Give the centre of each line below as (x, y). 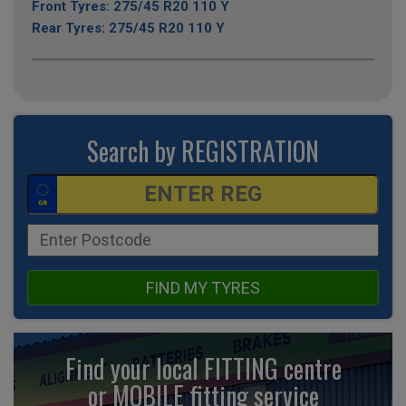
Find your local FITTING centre (203, 368)
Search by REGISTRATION (203, 150)
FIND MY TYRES (203, 287)
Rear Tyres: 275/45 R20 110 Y (128, 28)
